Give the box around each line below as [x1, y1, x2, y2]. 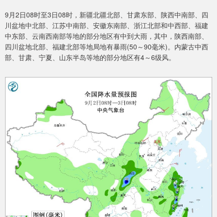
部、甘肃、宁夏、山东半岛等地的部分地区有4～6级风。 [5, 52, 175, 62]
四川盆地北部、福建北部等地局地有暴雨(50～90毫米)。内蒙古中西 [5, 42, 208, 52]
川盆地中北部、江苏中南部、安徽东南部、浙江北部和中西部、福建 [5, 20, 208, 31]
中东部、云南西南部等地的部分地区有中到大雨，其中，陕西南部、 [5, 31, 208, 41]
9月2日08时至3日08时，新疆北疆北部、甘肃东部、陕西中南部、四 [5, 10, 208, 20]
